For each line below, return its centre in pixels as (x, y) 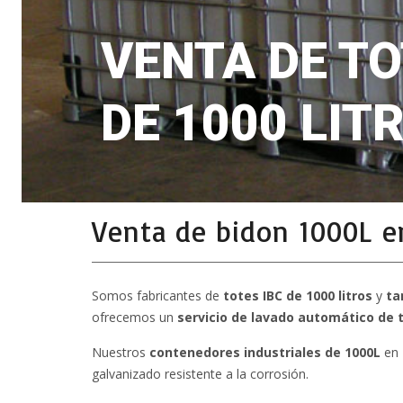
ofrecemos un (134, 318)
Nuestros (121, 353)
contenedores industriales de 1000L (265, 353)
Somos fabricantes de (157, 296)
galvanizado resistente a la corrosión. (200, 374)
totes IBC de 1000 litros (298, 296)
